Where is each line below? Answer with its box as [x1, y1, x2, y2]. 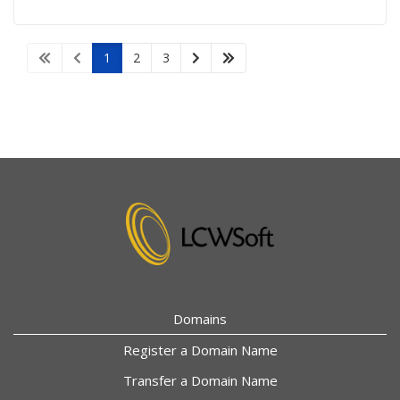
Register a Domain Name [122, 341, 278, 360]
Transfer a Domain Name [122, 371, 278, 390]
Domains [173, 310, 227, 329]
